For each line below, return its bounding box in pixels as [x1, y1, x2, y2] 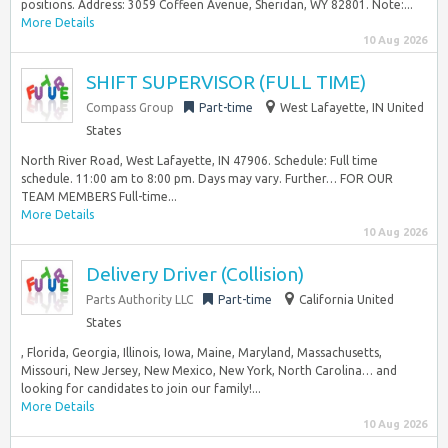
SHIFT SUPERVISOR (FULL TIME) [86, 71, 366, 93]
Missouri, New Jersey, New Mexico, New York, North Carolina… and [21, 364, 397, 377]
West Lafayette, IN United [280, 101, 424, 114]
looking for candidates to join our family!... [21, 382, 261, 395]
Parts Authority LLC [86, 293, 193, 306]
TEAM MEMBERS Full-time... [21, 190, 177, 203]
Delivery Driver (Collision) [86, 263, 304, 285]
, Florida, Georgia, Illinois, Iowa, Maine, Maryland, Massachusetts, [21, 346, 382, 359]
